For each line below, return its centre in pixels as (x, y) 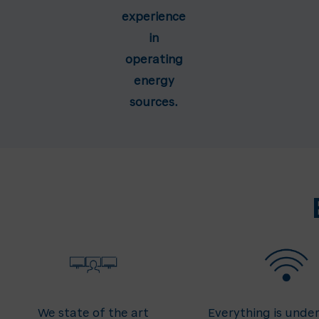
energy (154, 82)
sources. (154, 103)
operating (154, 60)
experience (154, 17)
